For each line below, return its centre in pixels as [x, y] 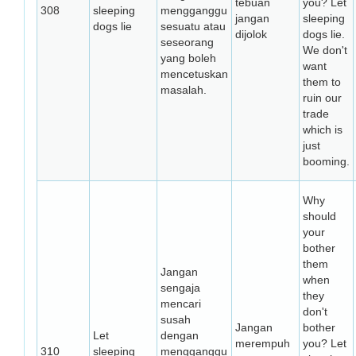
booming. [326, 161]
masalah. [184, 90]
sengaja [180, 288]
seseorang [187, 42]
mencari [181, 304]
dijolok [251, 34]
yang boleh [188, 58]
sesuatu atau [193, 26]
